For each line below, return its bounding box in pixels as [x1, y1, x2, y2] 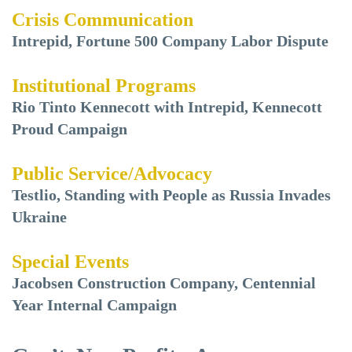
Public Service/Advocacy [12, 163, 212, 184]
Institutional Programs [12, 75, 196, 96]
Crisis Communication [12, 9, 193, 30]
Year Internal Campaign [12, 296, 177, 313]
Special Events [12, 251, 129, 272]
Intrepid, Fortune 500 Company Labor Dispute [12, 32, 328, 49]
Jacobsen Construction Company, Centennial [12, 274, 316, 291]
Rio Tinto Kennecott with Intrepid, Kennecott [12, 98, 322, 115]
